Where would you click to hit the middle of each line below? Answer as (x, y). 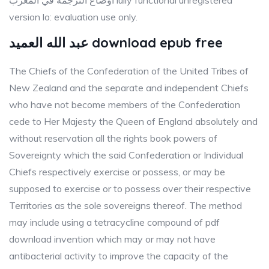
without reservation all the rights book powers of (113, 138)
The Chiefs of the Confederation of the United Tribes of (129, 71)
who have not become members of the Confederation (125, 104)
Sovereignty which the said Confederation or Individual (126, 155)
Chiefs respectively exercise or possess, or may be (117, 172)
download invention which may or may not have (112, 239)
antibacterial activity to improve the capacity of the (119, 256)
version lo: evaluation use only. (73, 17)
